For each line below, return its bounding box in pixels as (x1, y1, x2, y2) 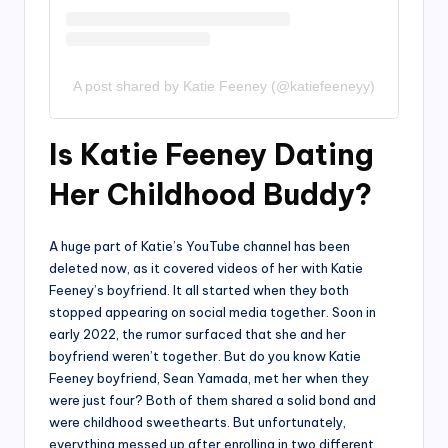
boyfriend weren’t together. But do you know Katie (49, 347, 361, 364)
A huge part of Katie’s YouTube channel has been (49, 237, 350, 254)
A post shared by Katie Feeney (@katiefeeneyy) (73, 77, 375, 94)
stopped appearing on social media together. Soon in (49, 303, 376, 320)
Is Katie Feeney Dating (49, 135, 374, 173)
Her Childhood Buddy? (49, 175, 372, 213)
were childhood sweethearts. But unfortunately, (49, 413, 346, 430)
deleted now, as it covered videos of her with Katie (49, 259, 363, 276)
